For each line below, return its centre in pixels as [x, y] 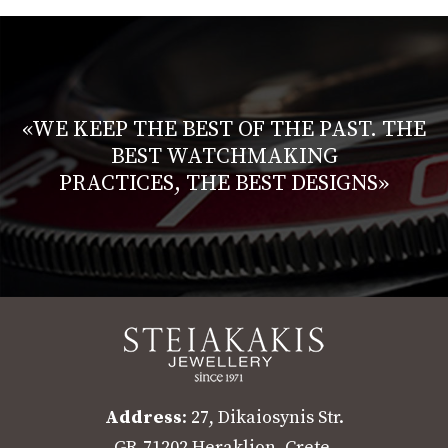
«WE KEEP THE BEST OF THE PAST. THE [224, 130]
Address [143, 418]
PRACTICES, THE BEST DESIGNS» [224, 184]
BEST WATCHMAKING [224, 157]
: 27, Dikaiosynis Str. [262, 418]
